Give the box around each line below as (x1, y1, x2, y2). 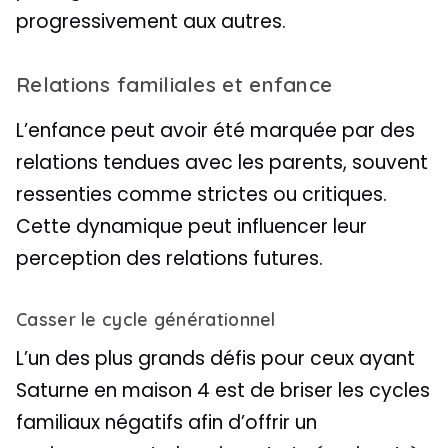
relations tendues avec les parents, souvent (16, 148, 428, 176)
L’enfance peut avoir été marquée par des (16, 116, 415, 144)
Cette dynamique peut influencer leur (16, 212, 367, 240)
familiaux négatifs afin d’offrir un (16, 409, 317, 437)
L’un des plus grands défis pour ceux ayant (16, 345, 415, 373)
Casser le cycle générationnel (16, 307, 276, 330)
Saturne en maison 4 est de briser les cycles (16, 377, 430, 405)
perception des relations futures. (16, 244, 323, 272)
